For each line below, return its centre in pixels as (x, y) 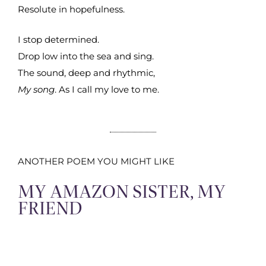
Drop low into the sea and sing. (86, 56)
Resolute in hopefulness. (71, 9)
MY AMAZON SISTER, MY (122, 191)
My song (36, 89)
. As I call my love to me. (107, 89)
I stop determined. (60, 39)
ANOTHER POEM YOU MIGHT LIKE (96, 161)
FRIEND (50, 208)
